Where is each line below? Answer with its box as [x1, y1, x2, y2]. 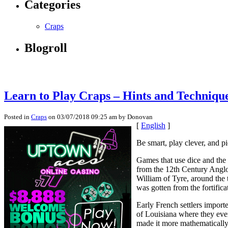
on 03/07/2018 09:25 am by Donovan [47, 112, 153, 121]
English [141, 121, 165, 130]
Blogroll [24, 41, 67, 55]
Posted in [4, 112, 31, 121]
